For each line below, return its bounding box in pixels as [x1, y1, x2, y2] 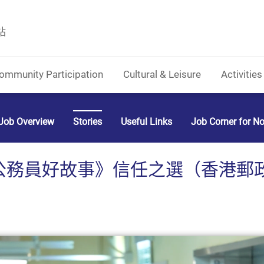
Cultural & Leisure [123, 67, 202, 81]
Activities [221, 67, 263, 81]
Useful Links [121, 115, 173, 128]
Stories [73, 115, 103, 128]
